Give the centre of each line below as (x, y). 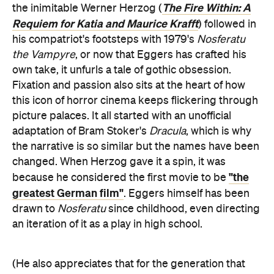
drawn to (35, 209)
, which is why (219, 131)
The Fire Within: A (206, 8)
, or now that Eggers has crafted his (161, 55)
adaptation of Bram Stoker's (81, 131)
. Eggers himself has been (187, 194)
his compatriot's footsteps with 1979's (105, 39)
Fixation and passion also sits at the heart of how (129, 85)
